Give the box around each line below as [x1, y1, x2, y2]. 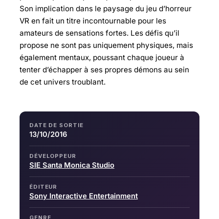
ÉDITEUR [29, 183, 58, 190]
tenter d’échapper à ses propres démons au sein [20, 65, 189, 74]
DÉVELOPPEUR [29, 153, 76, 159]
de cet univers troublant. [20, 77, 106, 87]
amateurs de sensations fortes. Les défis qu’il [20, 28, 179, 38]
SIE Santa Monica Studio [29, 161, 114, 170]
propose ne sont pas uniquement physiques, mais [20, 41, 193, 50]
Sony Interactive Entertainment [29, 192, 138, 200]
